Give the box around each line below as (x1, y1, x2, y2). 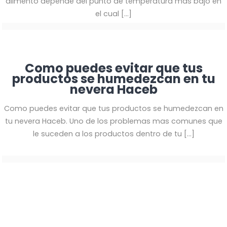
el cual (95, 8, 119, 19)
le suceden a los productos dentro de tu (32, 128, 182, 139)
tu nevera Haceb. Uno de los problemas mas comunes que (5, 116, 222, 126)
